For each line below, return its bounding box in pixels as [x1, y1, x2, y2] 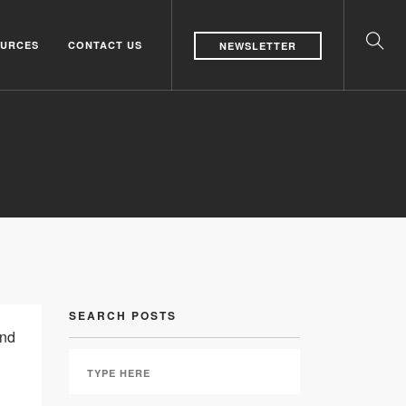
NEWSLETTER [219, 39, 296, 53]
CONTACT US [68, 38, 142, 52]
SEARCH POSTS [69, 307, 177, 324]
